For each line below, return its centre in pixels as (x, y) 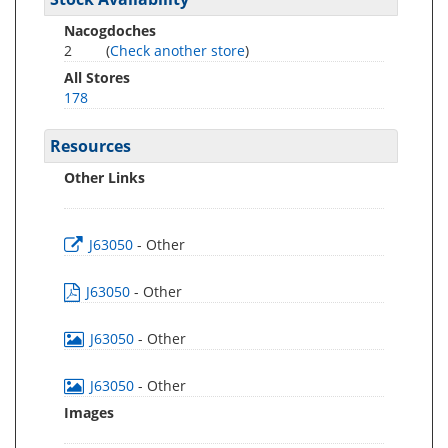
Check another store (177, 50)
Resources (90, 146)
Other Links (104, 177)
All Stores (97, 77)
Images (89, 412)
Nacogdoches (110, 30)
